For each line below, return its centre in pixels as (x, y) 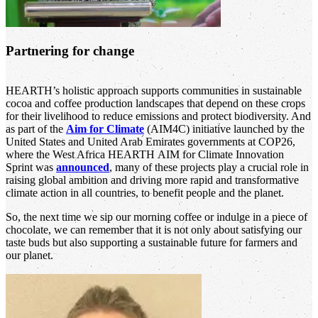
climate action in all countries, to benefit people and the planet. (145, 192)
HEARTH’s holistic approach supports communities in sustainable (154, 90)
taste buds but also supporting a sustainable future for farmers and (152, 242)
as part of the (36, 128)
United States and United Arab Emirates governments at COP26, (150, 141)
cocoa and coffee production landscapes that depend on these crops (155, 103)
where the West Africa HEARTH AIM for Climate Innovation (145, 154)
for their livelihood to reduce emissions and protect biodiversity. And (158, 116)
